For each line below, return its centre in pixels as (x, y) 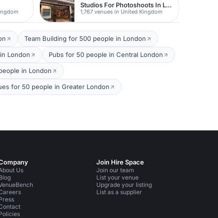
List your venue (118, 178)
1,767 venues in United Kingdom (122, 11)
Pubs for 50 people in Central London (106, 55)
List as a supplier (119, 192)
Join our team (116, 170)
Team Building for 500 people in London (85, 39)
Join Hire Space (120, 162)
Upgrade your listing (124, 185)
